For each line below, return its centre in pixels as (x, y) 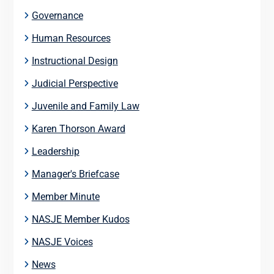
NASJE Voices (62, 242)
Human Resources (71, 38)
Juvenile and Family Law (85, 106)
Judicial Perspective (75, 83)
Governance (57, 15)
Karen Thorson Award (78, 128)
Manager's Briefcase (75, 174)
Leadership (55, 151)
